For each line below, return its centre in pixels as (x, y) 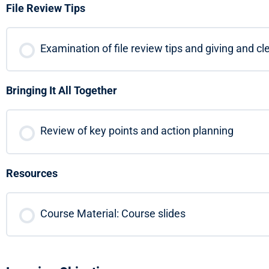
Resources (32, 173)
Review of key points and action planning (137, 131)
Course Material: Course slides (113, 213)
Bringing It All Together (62, 91)
